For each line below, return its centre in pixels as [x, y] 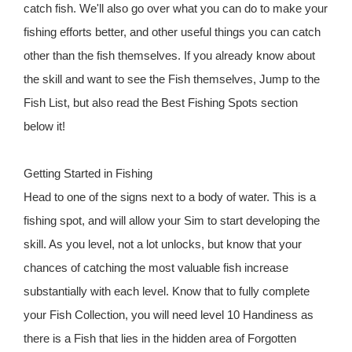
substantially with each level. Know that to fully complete [167, 291]
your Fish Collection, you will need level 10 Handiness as [169, 314]
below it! [44, 126]
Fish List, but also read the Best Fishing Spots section [161, 102]
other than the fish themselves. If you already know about [169, 55]
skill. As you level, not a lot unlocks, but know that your [163, 244]
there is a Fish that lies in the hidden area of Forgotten [160, 338]
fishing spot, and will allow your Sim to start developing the [172, 220]
